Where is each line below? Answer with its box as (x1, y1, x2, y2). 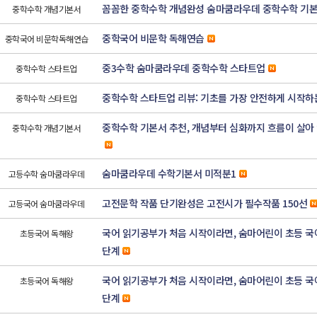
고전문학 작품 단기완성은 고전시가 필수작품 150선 (102, 196, 307, 211)
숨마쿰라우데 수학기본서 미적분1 (102, 166, 236, 181)
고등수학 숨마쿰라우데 (8, 168, 85, 180)
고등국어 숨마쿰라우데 (8, 197, 85, 210)
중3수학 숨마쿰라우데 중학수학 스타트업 (102, 61, 265, 76)
